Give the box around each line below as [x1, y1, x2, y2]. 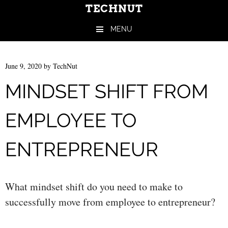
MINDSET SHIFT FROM [5, 80, 208, 103]
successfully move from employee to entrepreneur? [5, 195, 215, 209]
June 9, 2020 [5, 61, 42, 71]
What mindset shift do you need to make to [5, 180, 183, 194]
